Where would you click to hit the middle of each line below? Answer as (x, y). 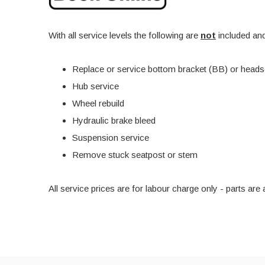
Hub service (96, 86)
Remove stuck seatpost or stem (135, 154)
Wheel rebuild (98, 103)
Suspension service (111, 137)
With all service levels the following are (125, 35)
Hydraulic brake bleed (114, 120)
